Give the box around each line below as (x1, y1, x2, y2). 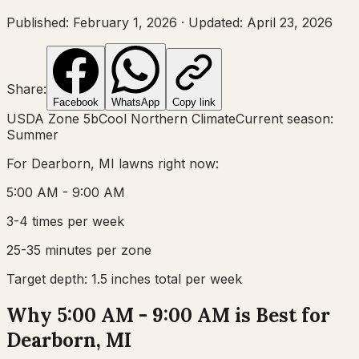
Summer (6, 126, 58, 143)
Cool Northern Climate (99, 110, 236, 127)
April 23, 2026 (247, 14, 333, 30)
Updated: (188, 14, 247, 30)
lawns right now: (115, 155, 219, 171)
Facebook (53, 95, 99, 108)
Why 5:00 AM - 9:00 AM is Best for (6, 302, 330, 328)
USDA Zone (6, 110, 83, 127)
